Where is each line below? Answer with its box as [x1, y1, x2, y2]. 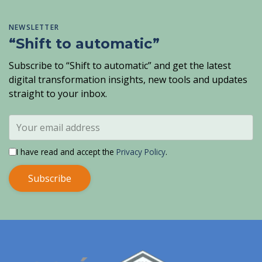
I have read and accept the [16, 146, 116, 158]
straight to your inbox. [9, 87, 107, 101]
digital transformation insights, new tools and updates [9, 73, 247, 87]
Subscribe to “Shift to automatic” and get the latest [9, 59, 231, 73]
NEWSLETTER [9, 22, 59, 33]
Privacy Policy [116, 146, 166, 158]
